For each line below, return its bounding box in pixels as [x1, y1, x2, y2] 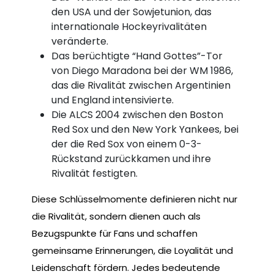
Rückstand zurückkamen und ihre [51, 152, 211, 166]
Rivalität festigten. [51, 166, 138, 181]
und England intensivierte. [51, 93, 174, 108]
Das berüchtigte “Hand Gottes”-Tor [51, 49, 223, 64]
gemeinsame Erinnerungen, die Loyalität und [32, 244, 233, 257]
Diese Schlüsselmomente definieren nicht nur [32, 193, 237, 206]
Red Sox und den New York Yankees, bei [51, 122, 239, 137]
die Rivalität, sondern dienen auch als [32, 210, 201, 223]
